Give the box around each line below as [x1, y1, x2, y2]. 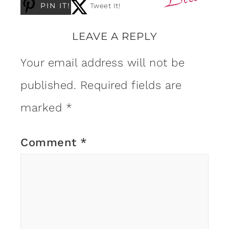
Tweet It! [89, 1, 120, 10]
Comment [20, 135, 80, 149]
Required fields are [80, 78, 181, 91]
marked [20, 101, 66, 114]
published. [20, 78, 76, 91]
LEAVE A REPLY [72, 30, 157, 42]
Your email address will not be [20, 56, 185, 69]
